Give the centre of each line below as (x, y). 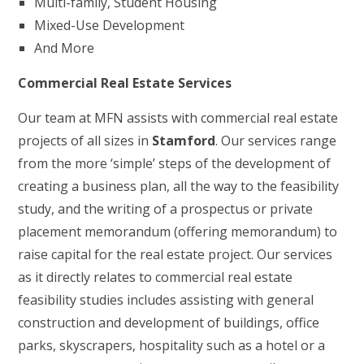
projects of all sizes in (85, 141)
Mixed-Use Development (110, 25)
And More (65, 48)
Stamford (184, 141)
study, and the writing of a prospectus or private (166, 209)
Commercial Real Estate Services (125, 83)
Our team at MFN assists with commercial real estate (178, 118)
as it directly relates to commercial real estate (156, 277)
